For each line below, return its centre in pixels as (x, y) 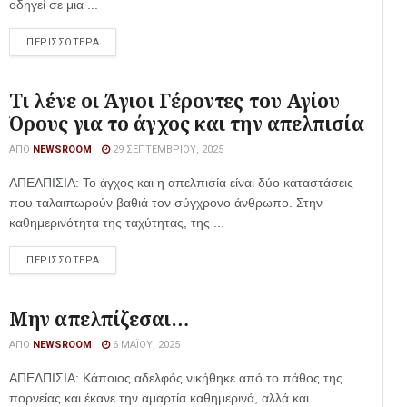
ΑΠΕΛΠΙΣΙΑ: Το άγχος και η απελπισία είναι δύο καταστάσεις (181, 183)
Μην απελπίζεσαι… (99, 319)
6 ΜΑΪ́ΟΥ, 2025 (145, 345)
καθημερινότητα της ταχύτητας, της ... (117, 223)
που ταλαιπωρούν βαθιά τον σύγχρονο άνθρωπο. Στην (166, 203)
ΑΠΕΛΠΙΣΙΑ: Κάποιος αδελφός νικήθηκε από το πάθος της (176, 378)
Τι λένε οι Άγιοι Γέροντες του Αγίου (175, 101)
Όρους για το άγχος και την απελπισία (187, 124)
